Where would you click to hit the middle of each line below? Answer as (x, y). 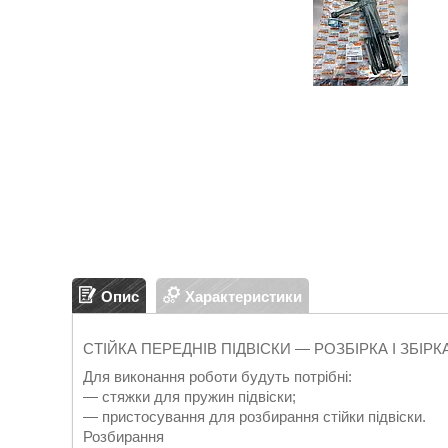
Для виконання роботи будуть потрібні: (217, 376)
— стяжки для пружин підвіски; (189, 396)
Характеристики (243, 296)
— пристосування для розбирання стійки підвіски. (254, 416)
